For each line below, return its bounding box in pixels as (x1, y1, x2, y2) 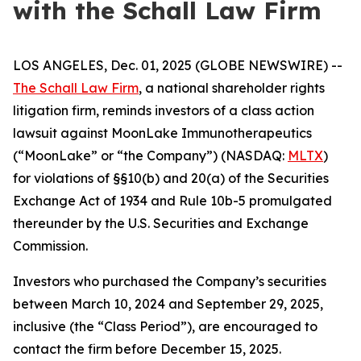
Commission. (13, 238, 88, 254)
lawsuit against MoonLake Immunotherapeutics (13, 125, 312, 141)
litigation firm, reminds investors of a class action (13, 102, 314, 118)
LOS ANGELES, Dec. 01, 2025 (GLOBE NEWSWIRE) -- (13, 57, 342, 73)
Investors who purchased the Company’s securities (13, 273, 326, 289)
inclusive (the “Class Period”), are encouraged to (13, 318, 317, 334)
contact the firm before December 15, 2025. (13, 341, 281, 357)
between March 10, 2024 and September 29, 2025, (13, 296, 323, 312)
